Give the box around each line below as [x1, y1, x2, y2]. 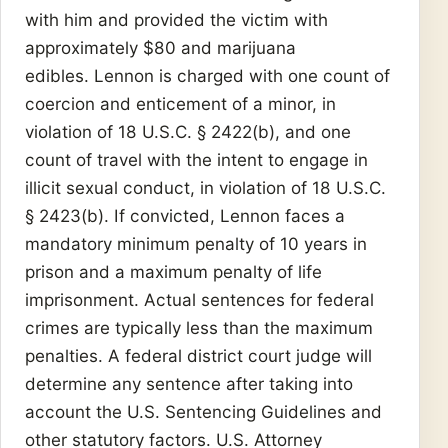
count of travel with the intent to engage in [25, 149, 368, 170]
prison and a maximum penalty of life [25, 261, 322, 282]
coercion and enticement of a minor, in [25, 93, 336, 114]
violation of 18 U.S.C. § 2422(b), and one [25, 121, 351, 142]
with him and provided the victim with [25, 9, 328, 30]
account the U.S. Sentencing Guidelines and [25, 401, 382, 422]
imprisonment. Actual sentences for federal [25, 289, 374, 310]
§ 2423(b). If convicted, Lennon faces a [25, 205, 345, 226]
